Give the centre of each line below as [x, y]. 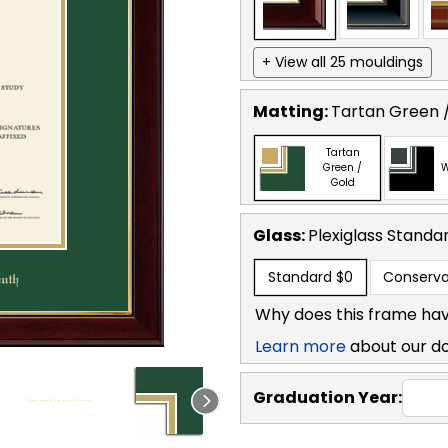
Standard [300, 276]
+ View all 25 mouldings [342, 61]
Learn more [300, 346]
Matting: [292, 111]
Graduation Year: [327, 397]
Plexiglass [347, 235]
